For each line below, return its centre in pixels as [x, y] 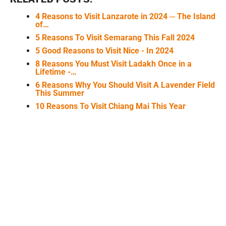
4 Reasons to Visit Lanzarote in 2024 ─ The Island [125, 16]
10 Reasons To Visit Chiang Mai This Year [110, 106]
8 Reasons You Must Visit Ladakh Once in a [113, 64]
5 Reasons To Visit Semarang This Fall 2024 [115, 37]
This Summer [60, 93]
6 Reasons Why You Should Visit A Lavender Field [125, 85]
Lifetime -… [56, 72]
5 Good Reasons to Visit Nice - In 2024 [104, 50]
